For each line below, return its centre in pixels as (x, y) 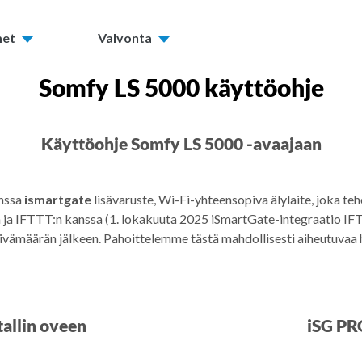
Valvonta (125, 37)
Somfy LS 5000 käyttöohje (181, 87)
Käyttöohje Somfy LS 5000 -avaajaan (181, 143)
